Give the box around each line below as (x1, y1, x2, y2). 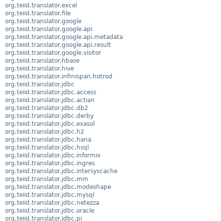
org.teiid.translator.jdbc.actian (5, 96, 95, 104)
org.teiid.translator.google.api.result (5, 41, 111, 48)
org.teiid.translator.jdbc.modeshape (5, 183, 111, 190)
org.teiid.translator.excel (5, 1, 77, 9)
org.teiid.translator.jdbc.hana (5, 136, 91, 143)
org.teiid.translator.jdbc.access (5, 88, 96, 96)
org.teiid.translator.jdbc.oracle (5, 207, 94, 214)
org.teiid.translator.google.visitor (5, 49, 101, 56)
